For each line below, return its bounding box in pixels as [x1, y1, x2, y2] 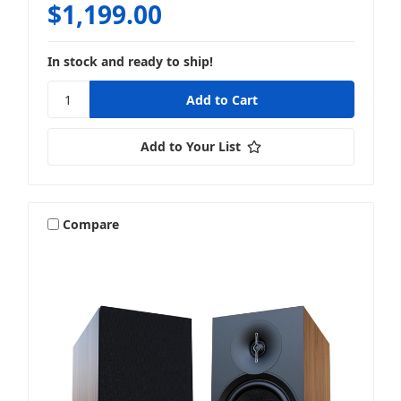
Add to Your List [140, 138, 241, 156]
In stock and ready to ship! [47, 53, 213, 71]
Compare [63, 215, 120, 233]
